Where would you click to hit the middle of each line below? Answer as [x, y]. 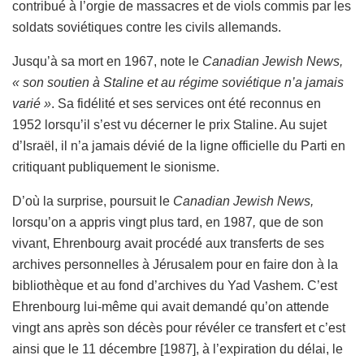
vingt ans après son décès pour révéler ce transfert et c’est [179, 327]
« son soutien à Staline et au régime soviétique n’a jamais [178, 82]
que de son [291, 222]
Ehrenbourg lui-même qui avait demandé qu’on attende [171, 306]
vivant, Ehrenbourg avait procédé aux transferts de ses [168, 243]
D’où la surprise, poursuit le [93, 201]
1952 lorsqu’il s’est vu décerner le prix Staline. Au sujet [169, 124]
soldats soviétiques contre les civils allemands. [147, 27]
